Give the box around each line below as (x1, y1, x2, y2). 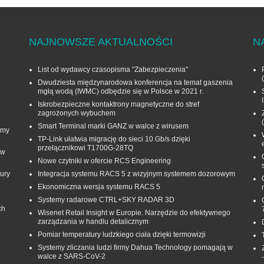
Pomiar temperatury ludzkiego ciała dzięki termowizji (38, 230, 206, 239)
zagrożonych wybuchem (38, 109, 115, 118)
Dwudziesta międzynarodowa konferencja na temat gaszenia (38, 78, 233, 87)
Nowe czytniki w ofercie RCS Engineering (38, 157, 171, 166)
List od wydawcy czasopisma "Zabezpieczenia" (38, 65, 188, 74)
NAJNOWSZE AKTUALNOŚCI (29, 36, 173, 48)
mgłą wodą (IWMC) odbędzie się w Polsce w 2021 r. (38, 87, 203, 96)
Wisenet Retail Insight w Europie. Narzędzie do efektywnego (38, 209, 230, 217)
